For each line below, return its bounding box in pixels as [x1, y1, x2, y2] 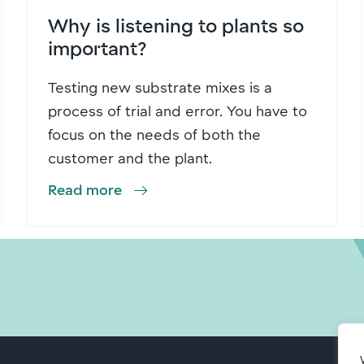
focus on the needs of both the [48, 125, 262, 144]
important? [48, 36, 148, 60]
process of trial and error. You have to [48, 102, 308, 120]
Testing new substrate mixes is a [48, 78, 273, 97]
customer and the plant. [48, 149, 213, 167]
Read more [48, 180, 123, 199]
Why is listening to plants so [48, 13, 305, 37]
